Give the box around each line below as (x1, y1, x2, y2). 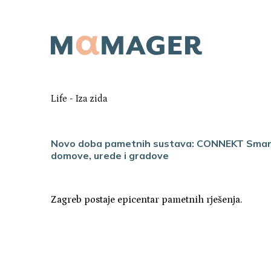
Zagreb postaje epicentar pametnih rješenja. (51, 194, 242, 205)
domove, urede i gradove (51, 149, 169, 162)
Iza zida (76, 93, 108, 104)
